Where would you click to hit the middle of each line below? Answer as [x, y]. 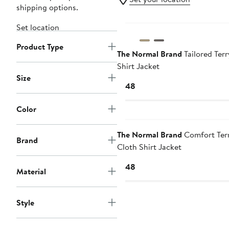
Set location [38, 27]
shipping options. [47, 7]
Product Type [40, 47]
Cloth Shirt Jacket [149, 147]
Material [31, 171]
